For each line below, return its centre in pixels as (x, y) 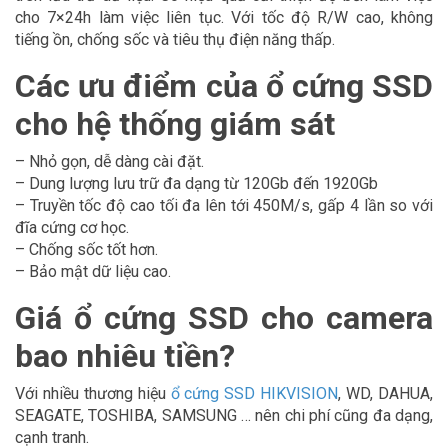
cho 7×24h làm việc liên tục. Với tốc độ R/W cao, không (224, 18)
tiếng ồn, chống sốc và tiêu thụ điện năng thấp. (175, 40)
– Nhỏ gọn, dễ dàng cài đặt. (109, 162)
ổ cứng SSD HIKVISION (254, 394)
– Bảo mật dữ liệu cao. (93, 272)
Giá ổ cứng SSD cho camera (224, 318)
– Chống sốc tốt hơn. (86, 250)
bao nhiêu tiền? (125, 356)
